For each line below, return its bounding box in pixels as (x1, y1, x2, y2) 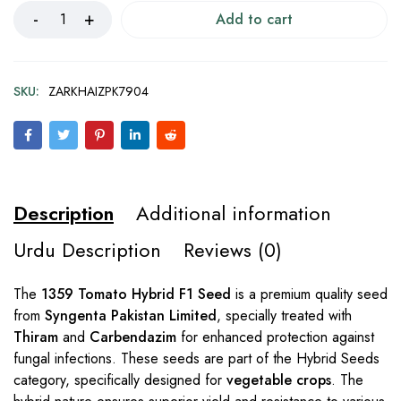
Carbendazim (90, 327, 176, 347)
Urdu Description (13, 235, 161, 264)
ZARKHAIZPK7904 (48, 82, 149, 100)
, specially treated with (217, 305, 352, 326)
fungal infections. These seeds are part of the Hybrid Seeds (13, 348, 380, 369)
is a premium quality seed (231, 284, 388, 304)
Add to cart (216, 9, 293, 30)
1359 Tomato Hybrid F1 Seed (41, 284, 231, 304)
